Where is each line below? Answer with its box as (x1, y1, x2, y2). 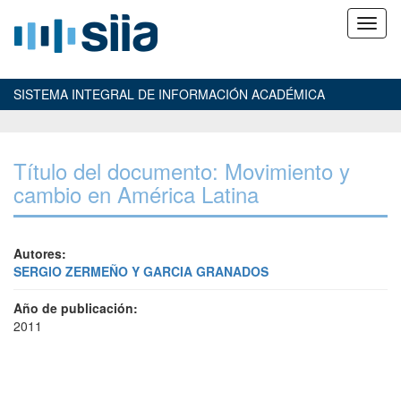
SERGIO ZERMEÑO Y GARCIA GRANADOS (13, 262, 269, 280)
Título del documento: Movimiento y (13, 155, 350, 186)
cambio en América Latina (13, 178, 259, 209)
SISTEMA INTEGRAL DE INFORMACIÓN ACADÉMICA (13, 85, 325, 103)
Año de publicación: (13, 299, 138, 317)
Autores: (13, 244, 66, 262)
